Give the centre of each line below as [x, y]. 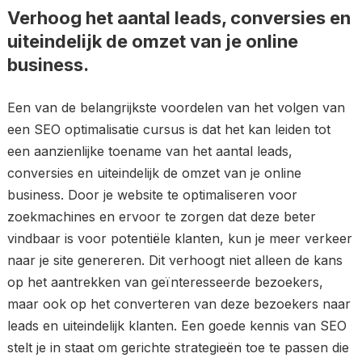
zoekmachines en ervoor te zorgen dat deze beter [161, 217]
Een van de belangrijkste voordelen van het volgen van [176, 107]
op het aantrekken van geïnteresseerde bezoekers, [165, 282]
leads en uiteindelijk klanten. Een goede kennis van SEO [177, 326]
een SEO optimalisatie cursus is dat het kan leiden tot [168, 129]
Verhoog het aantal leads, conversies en [179, 18]
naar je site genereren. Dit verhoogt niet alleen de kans [175, 260]
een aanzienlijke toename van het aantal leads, [149, 151]
